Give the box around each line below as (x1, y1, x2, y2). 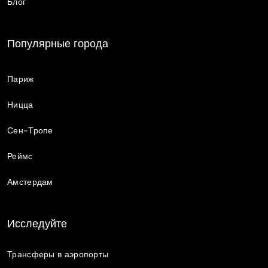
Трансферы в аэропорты (7, 249, 109, 260)
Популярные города (7, 36, 108, 51)
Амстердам (7, 176, 53, 188)
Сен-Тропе (7, 125, 53, 136)
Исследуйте (7, 217, 67, 232)
